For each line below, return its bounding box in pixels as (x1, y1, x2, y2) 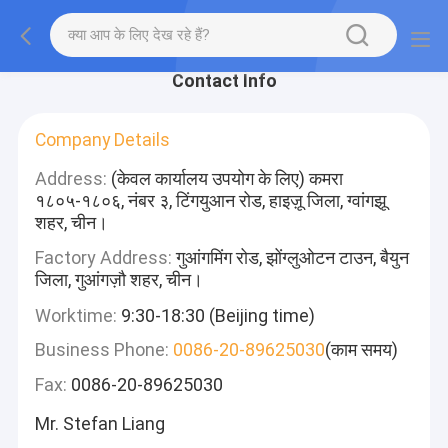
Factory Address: (35, 247, 173, 269)
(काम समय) (325, 338, 399, 360)
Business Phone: (35, 338, 170, 360)
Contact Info (171, 70, 277, 91)
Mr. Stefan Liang (35, 412, 166, 434)
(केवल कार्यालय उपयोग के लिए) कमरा (107, 168, 344, 190)
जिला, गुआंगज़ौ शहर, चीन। (35, 269, 204, 291)
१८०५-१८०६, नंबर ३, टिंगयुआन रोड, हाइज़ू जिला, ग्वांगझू (35, 190, 387, 212)
